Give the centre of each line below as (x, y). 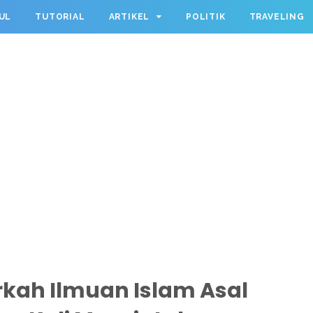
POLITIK (206, 17)
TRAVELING (277, 17)
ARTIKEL (129, 17)
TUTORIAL (60, 17)
